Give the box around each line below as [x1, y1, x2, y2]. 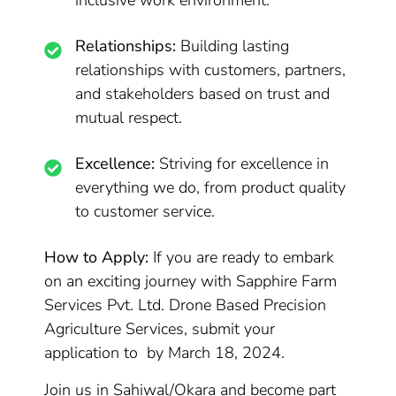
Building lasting [176, 35, 290, 57]
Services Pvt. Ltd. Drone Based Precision [44, 294, 327, 316]
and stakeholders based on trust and [75, 83, 331, 104]
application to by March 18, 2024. [44, 342, 286, 363]
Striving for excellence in [155, 153, 330, 174]
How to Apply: [44, 247, 149, 268]
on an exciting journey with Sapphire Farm [44, 270, 338, 292]
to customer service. [75, 201, 216, 222]
